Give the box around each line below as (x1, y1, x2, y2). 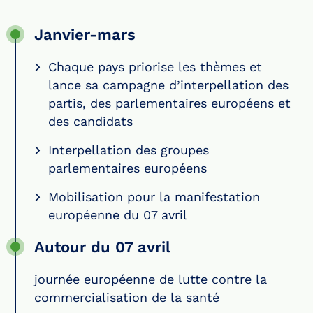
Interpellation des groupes (48, 143, 209, 158)
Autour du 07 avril (34, 238, 170, 256)
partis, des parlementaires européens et (48, 96, 291, 111)
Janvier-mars (34, 26, 136, 44)
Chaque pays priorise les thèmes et (48, 59, 262, 75)
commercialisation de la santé (34, 290, 219, 305)
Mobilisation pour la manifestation (48, 189, 260, 205)
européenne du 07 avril (48, 208, 187, 223)
